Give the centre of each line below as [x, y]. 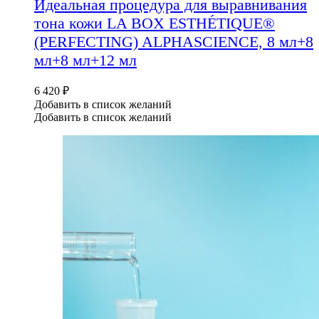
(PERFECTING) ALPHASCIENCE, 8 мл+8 [174, 41]
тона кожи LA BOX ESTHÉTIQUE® [155, 23]
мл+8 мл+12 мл [85, 60]
